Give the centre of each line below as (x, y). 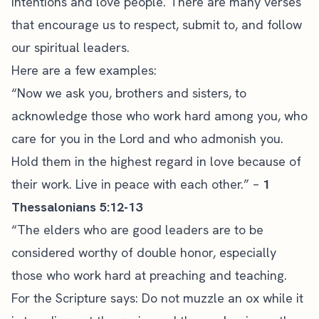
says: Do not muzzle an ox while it (205, 298)
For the (33, 298)
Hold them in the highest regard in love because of (156, 161)
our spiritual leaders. (70, 47)
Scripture (81, 298)
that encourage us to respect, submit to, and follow (157, 24)
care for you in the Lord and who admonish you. (147, 138)
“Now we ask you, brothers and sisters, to (129, 93)
